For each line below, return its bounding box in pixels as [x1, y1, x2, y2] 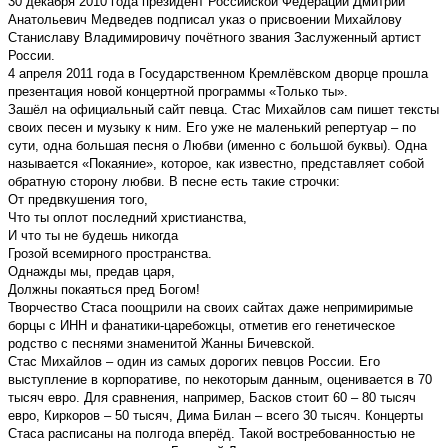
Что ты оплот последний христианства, [8, 209, 247, 225]
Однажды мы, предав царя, [8, 263, 175, 279]
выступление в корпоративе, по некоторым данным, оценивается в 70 [8, 371, 432, 387]
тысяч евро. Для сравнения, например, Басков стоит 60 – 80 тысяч [8, 389, 416, 405]
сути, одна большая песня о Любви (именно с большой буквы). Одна [8, 137, 427, 153]
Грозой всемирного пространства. [8, 245, 212, 261]
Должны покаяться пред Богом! [8, 281, 200, 297]
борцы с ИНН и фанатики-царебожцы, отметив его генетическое [8, 317, 395, 333]
